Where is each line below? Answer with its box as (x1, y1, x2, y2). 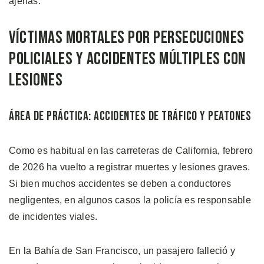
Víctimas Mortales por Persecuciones (9, 27, 245, 48)
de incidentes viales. (9, 211, 98, 222)
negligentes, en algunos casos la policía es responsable (9, 194, 251, 205)
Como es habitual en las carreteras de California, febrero (9, 145, 253, 156)
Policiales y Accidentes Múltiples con (9, 48, 246, 70)
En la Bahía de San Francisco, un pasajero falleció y (9, 245, 235, 256)
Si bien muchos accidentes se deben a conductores (9, 178, 231, 189)
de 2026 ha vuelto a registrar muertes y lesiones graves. (9, 161, 250, 172)
